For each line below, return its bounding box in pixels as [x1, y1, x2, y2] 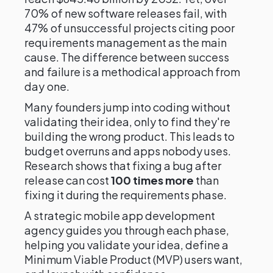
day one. [24, 79, 69, 93]
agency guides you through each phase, [24, 223, 230, 237]
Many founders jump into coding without [24, 100, 231, 114]
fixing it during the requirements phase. [24, 188, 227, 202]
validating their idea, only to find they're [24, 115, 231, 129]
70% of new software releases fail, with [24, 6, 227, 20]
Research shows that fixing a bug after [24, 158, 222, 172]
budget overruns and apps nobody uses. [24, 144, 232, 158]
